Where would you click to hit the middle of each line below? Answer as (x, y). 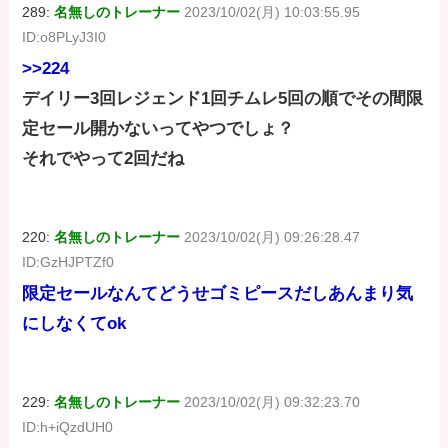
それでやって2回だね (103, 159)
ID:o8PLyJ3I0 (64, 37)
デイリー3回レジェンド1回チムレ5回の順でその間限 (223, 99)
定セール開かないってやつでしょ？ (158, 129)
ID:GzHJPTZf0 (68, 262)
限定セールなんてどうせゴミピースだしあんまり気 (218, 294)
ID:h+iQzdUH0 (68, 427)
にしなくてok (74, 324)
